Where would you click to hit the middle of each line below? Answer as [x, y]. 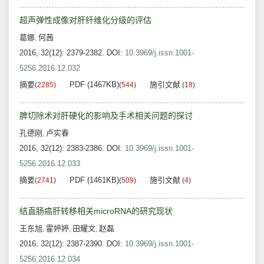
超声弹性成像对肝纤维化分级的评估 [85, 20]
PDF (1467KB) [94, 85]
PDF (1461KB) [94, 180]
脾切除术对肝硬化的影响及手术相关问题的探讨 [106, 116]
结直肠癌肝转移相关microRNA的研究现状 [96, 211]
